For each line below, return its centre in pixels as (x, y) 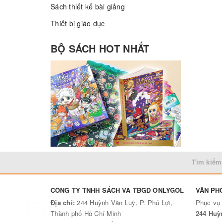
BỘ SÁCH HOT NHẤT (100, 49)
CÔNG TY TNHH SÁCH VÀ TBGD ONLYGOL (117, 190)
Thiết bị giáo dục (78, 23)
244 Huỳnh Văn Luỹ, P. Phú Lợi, (125, 203)
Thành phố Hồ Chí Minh (86, 214)
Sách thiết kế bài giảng (88, 6)
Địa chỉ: (64, 203)
